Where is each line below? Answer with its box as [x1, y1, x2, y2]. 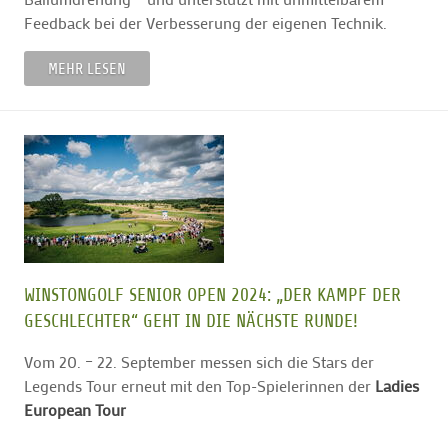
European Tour [24, 399, 126, 421]
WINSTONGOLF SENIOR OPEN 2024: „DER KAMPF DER [24, 284, 401, 306]
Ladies [375, 375, 419, 397]
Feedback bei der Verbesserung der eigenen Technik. [24, 11, 387, 33]
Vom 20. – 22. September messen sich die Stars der [24, 351, 374, 373]
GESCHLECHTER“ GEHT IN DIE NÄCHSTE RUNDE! [24, 310, 358, 332]
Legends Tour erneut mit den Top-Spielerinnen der [24, 375, 375, 397]
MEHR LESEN [48, 59, 126, 78]
